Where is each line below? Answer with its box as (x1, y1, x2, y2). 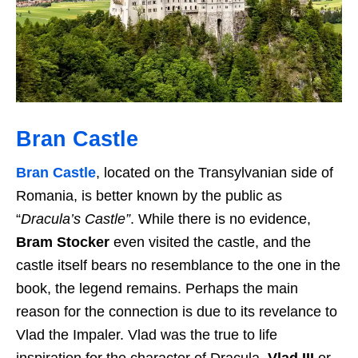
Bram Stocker (16, 233, 113, 250)
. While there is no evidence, (130, 210, 311, 227)
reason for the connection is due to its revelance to (16, 303, 337, 320)
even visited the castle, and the (113, 233, 311, 250)
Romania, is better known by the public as (16, 187, 282, 204)
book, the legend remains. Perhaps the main (16, 280, 298, 296)
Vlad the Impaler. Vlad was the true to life (16, 326, 277, 343)
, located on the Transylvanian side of (96, 164, 333, 181)
